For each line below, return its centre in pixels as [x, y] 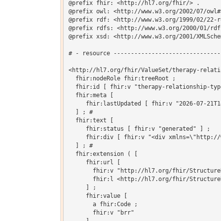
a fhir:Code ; [103, 204]
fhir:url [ [94, 163]
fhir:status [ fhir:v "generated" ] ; [139, 129]
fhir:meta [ [91, 95]
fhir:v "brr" [101, 213]
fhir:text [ [91, 121]
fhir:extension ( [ [103, 154]
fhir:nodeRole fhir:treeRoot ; [122, 79]
